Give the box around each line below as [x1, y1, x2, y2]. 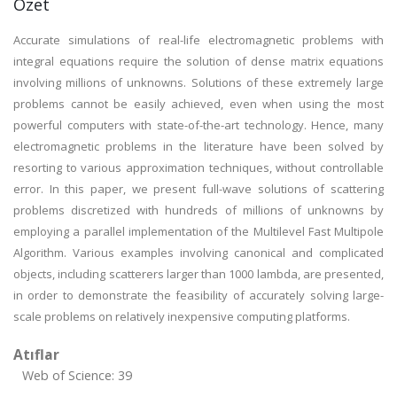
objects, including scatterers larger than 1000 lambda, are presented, [13, 266, 384, 282]
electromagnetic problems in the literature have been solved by [13, 138, 384, 154]
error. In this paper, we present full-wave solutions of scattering [13, 181, 384, 197]
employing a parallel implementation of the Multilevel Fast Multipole [13, 223, 384, 239]
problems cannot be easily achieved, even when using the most [13, 96, 384, 112]
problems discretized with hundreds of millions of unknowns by [13, 202, 384, 218]
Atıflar [13, 345, 59, 364]
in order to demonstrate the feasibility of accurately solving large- [13, 287, 384, 303]
